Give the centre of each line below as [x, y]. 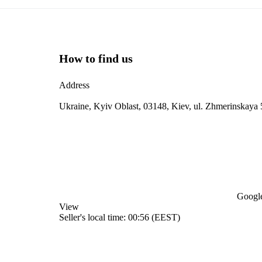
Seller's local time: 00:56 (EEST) [120, 218]
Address [74, 85]
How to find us [96, 59]
